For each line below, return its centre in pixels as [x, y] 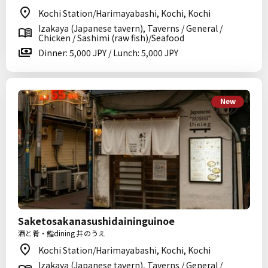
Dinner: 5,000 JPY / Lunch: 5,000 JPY [108, 53]
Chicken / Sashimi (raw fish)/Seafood [111, 38]
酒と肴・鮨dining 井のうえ [62, 233]
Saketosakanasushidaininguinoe [96, 221]
